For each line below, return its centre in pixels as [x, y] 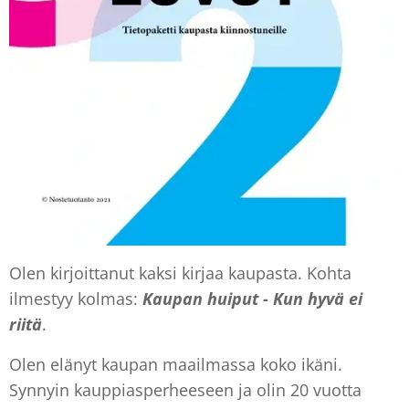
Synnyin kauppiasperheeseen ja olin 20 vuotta [185, 389]
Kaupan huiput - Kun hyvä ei [252, 298]
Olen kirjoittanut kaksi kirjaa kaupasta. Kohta [180, 273]
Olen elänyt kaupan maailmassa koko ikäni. [176, 364]
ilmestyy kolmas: [76, 298]
